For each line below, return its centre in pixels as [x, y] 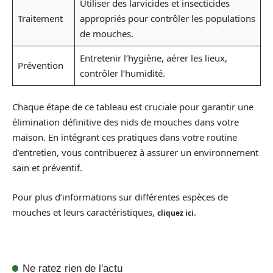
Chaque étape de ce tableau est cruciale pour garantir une [133, 107]
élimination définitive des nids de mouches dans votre [126, 122]
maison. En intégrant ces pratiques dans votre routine [125, 137]
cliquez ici [175, 213]
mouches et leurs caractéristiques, [85, 212]
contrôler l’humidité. [122, 73]
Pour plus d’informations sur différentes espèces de [120, 197]
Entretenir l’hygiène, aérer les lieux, [153, 58]
